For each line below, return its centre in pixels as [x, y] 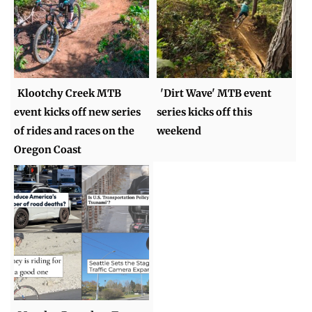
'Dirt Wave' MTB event [216, 93]
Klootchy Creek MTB [70, 93]
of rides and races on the [75, 131]
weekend [179, 131]
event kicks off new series [78, 112]
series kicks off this [205, 112]
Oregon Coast [48, 149]
